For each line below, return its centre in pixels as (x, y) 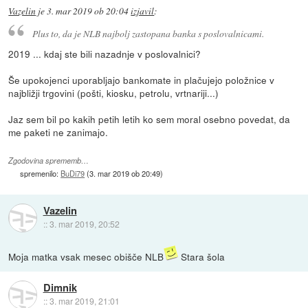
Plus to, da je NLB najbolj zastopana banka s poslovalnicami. (148, 34)
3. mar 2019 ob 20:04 (88, 11)
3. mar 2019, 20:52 (84, 224)
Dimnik (60, 288)
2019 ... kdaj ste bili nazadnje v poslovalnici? (105, 54)
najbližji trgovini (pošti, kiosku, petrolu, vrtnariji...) (114, 93)
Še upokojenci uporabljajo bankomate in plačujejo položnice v (142, 80)
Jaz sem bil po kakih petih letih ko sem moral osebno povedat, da (150, 119)
